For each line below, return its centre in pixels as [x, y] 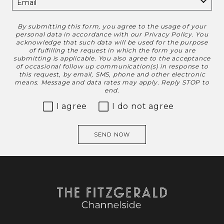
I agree [72, 106]
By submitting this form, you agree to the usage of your [112, 26]
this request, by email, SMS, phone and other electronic [112, 74]
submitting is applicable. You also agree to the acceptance [112, 58]
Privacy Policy [168, 34]
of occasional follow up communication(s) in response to [112, 66]
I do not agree [143, 106]
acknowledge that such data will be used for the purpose [112, 42]
